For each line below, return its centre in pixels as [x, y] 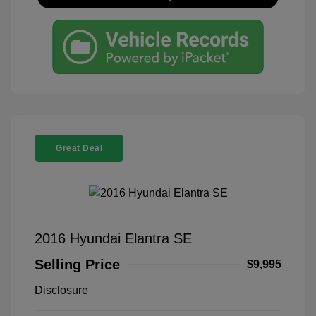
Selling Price [77, 264]
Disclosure [61, 290]
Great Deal [79, 148]
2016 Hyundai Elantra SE [113, 238]
